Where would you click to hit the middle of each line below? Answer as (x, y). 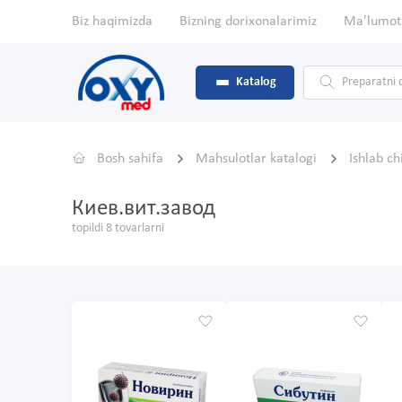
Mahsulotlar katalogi (258, 159)
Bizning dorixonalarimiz (248, 22)
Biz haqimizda (112, 22)
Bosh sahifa (130, 159)
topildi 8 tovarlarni (118, 229)
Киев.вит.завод (144, 209)
